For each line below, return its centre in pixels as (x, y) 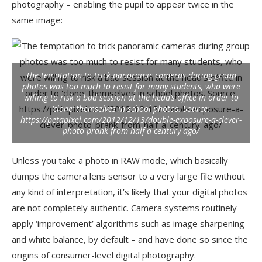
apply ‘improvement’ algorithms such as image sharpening (128, 223)
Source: (195, 108)
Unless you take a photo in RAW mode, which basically (120, 160)
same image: (37, 20)
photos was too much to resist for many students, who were (131, 86)
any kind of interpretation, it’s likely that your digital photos (130, 192)
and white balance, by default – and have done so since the (130, 239)
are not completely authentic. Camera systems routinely (124, 208)
